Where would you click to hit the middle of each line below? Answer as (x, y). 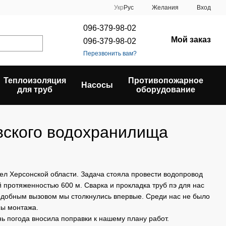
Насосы (97, 85)
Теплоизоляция (35, 80)
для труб (35, 90)
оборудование (166, 90)
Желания (165, 8)
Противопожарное (166, 80)
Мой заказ (191, 39)
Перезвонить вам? (110, 53)
